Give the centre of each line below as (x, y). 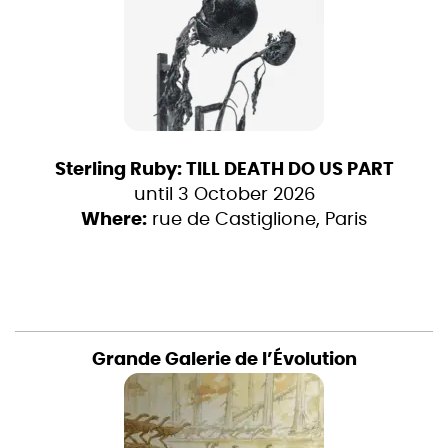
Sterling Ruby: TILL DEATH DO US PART (224, 169)
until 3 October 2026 (224, 194)
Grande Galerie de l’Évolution (224, 359)
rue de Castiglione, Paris (257, 219)
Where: (114, 219)
